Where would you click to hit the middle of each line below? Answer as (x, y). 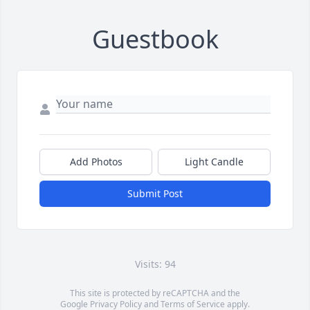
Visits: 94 (155, 264)
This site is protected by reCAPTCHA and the (155, 293)
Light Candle (214, 162)
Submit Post (155, 194)
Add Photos (96, 162)
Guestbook (155, 39)
